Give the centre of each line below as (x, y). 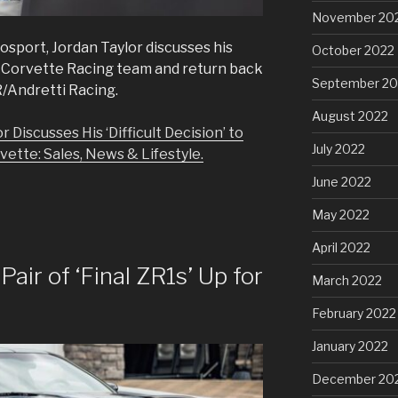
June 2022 (341, 181)
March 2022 (346, 280)
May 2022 (340, 214)
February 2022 (354, 313)
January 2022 (350, 346)
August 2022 (350, 115)
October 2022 (353, 50)
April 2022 (341, 247)
